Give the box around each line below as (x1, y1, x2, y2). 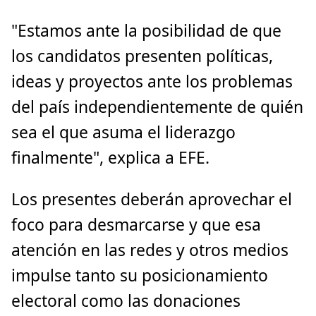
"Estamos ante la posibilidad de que (11, 20, 281, 42)
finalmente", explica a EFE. (11, 147, 209, 169)
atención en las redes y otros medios (11, 239, 288, 262)
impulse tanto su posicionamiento (11, 265, 268, 287)
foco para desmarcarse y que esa (11, 214, 261, 236)
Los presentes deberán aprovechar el (11, 188, 292, 211)
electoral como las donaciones (11, 290, 241, 312)
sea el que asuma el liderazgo (11, 121, 236, 144)
